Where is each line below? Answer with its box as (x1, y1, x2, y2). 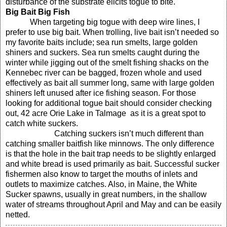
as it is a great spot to (126, 109, 206, 118)
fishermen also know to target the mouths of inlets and (6, 170, 198, 179)
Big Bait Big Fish (6, 8, 70, 17)
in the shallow (157, 190, 207, 199)
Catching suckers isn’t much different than (30, 129, 204, 138)
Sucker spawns (6, 190, 61, 199)
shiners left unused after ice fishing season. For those (6, 89, 196, 98)
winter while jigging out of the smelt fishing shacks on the (6, 58, 209, 67)
